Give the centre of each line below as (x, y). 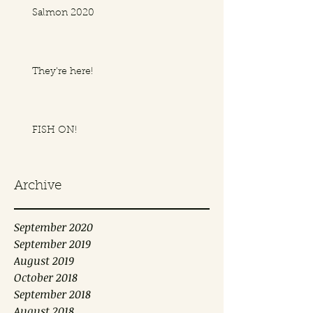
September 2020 (53, 227)
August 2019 (44, 261)
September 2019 (52, 244)
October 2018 (46, 278)
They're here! (63, 72)
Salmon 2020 (63, 14)
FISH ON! (54, 131)
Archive (38, 187)
